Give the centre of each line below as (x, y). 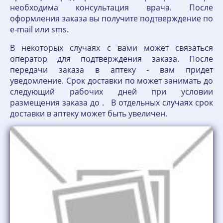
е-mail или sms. (39, 29)
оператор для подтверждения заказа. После (111, 58)
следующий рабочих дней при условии (111, 91)
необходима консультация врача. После (111, 7)
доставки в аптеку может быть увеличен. (91, 113)
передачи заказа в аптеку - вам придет (111, 69)
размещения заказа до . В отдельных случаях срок (111, 102)
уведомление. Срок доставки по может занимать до (111, 80)
